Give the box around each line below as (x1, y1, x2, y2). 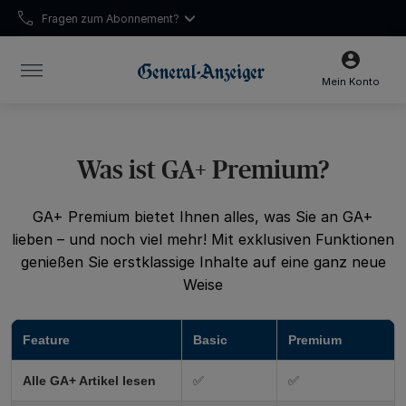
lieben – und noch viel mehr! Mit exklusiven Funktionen (12, 230, 394, 248)
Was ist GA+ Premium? (76, 151, 330, 185)
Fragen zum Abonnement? (42, 11, 179, 25)
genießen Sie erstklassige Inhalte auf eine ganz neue (20, 253, 386, 271)
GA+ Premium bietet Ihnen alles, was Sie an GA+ (33, 208, 373, 226)
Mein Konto (321, 75, 380, 88)
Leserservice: (54, 56, 124, 70)
